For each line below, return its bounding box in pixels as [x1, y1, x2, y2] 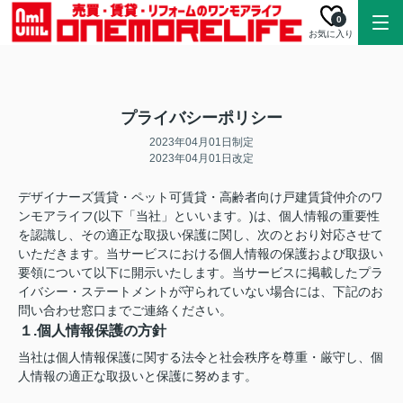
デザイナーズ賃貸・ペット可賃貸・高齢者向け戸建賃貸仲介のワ [18, 190, 383, 204]
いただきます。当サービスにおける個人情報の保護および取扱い [18, 246, 383, 261]
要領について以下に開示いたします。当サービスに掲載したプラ [18, 265, 383, 280]
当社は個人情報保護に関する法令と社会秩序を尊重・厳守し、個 [18, 350, 383, 364]
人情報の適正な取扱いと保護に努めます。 [18, 369, 257, 383]
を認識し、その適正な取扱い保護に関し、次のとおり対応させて [18, 228, 383, 242]
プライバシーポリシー [121, 109, 282, 127]
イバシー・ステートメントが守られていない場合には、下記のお [18, 284, 383, 299]
